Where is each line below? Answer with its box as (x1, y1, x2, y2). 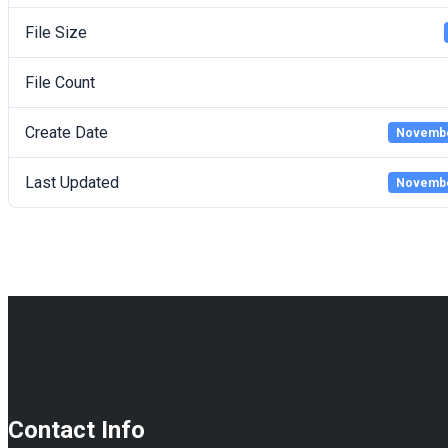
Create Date (25, 123, 108, 143)
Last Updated (25, 173, 119, 193)
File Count (25, 73, 95, 93)
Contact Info (8, 415, 145, 444)
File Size (25, 23, 87, 43)
